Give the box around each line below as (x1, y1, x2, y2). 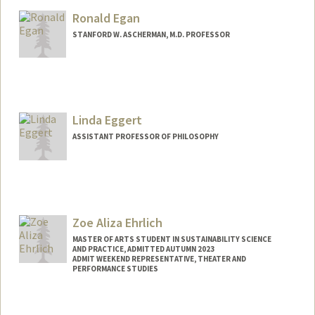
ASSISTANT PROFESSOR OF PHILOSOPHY (72, 131, 219, 142)
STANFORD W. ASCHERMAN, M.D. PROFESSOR (72, 29, 230, 39)
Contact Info (31, 297, 91, 311)
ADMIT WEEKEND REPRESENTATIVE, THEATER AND (72, 254, 246, 264)
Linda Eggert (72, 112, 142, 129)
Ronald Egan (72, 9, 140, 26)
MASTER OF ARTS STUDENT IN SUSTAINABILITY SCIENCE (72, 234, 271, 245)
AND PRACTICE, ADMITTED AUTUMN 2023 (72, 244, 214, 255)
